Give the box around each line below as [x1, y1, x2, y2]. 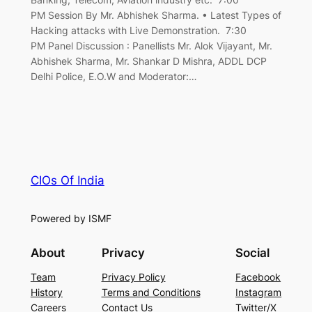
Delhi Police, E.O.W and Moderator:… [30, 70, 197, 83]
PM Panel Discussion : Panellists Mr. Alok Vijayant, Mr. [30, 40, 272, 52]
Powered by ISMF [30, 212, 111, 224]
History [30, 286, 63, 299]
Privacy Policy [101, 271, 166, 283]
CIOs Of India [30, 173, 104, 187]
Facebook [235, 271, 281, 283]
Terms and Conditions [101, 286, 201, 299]
